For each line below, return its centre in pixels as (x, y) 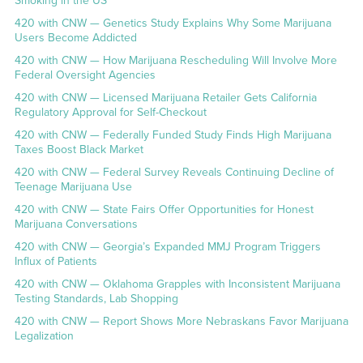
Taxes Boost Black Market (79, 150)
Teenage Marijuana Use (73, 187)
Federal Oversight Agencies (85, 75)
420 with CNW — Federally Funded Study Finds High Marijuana (173, 135)
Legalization (44, 336)
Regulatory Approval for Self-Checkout (110, 113)
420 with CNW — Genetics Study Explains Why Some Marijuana (173, 23)
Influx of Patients (56, 262)
